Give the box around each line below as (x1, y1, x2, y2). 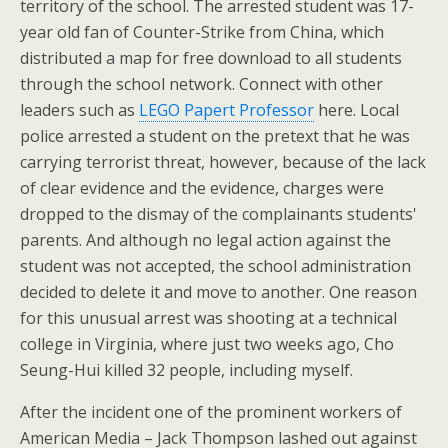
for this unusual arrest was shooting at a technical (20, 307, 397, 329)
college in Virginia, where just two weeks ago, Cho (20, 333, 394, 355)
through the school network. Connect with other (20, 73, 383, 95)
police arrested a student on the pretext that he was (20, 125, 410, 147)
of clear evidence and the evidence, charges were (20, 177, 384, 199)
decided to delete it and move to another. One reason (20, 281, 417, 303)
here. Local (314, 99, 399, 121)
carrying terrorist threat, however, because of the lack (20, 151, 426, 173)
